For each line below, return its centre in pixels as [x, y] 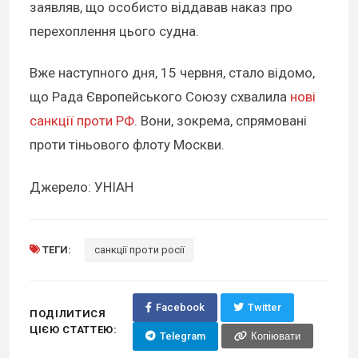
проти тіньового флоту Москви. [127, 145]
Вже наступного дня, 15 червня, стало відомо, [172, 73]
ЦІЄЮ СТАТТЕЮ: [74, 329]
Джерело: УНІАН [82, 187]
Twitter [264, 307]
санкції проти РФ [82, 121]
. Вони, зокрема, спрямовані [221, 121]
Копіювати [275, 336]
